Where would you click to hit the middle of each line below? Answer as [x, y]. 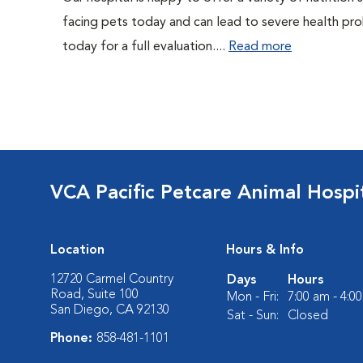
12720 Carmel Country [112, 280]
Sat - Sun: [253, 316]
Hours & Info [265, 250]
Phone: [73, 339]
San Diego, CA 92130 [110, 310]
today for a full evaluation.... [145, 47]
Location [77, 250]
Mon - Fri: [253, 297]
